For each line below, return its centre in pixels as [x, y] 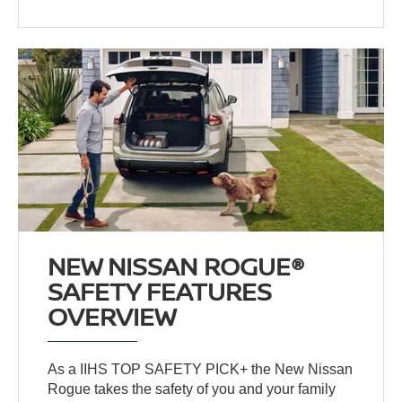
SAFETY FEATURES [160, 291]
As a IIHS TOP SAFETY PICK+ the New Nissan [201, 370]
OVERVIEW [112, 316]
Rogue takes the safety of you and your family [192, 389]
